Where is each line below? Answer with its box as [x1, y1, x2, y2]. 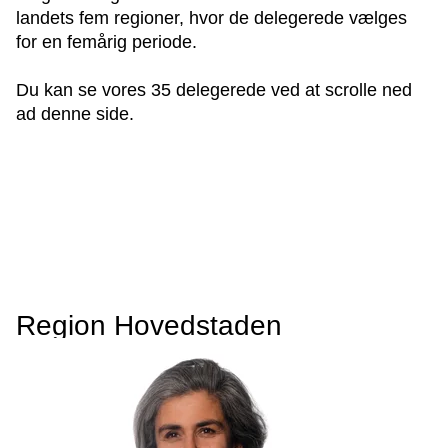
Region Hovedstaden [16, 310, 282, 341]
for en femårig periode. [16, 32, 197, 52]
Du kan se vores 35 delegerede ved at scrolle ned [16, 80, 412, 100]
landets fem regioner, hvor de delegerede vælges [16, 8, 407, 28]
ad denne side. [16, 104, 134, 124]
